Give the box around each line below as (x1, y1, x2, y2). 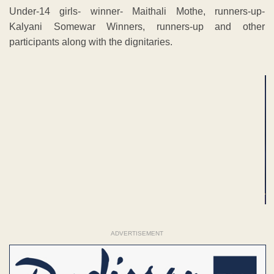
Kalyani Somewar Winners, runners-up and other (9, 21, 265, 32)
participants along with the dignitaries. (9, 37, 172, 48)
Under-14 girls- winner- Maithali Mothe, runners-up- (9, 6, 265, 17)
